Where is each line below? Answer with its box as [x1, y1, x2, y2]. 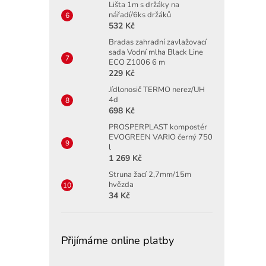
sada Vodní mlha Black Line [109, 46, 203, 58]
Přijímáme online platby [61, 233, 174, 248]
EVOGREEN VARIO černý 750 [109, 131, 213, 142]
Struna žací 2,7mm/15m [109, 169, 191, 180]
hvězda [109, 179, 134, 190]
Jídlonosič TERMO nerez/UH [109, 84, 205, 95]
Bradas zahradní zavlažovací [109, 36, 207, 47]
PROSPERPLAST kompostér [109, 121, 207, 132]
